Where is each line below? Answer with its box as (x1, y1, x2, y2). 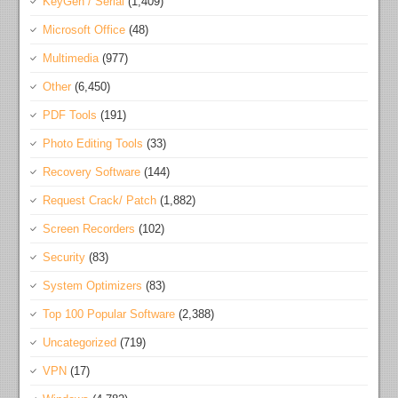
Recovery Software (43, 165, 141, 179)
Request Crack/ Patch (43, 194, 157, 208)
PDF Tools (43, 108, 98, 123)
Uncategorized (43, 336, 117, 350)
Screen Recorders (43, 222, 136, 236)
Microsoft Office (43, 23, 126, 37)
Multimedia (43, 52, 99, 66)
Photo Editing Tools (43, 137, 144, 151)
